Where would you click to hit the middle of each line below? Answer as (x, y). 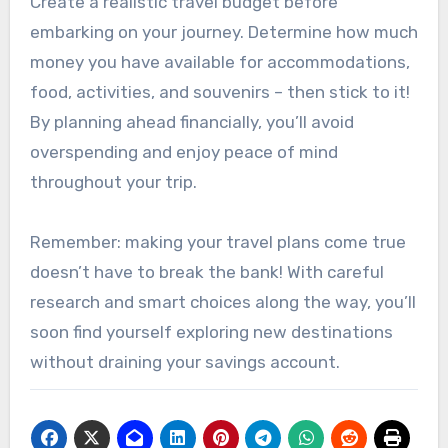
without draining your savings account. (184, 361)
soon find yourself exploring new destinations (211, 331)
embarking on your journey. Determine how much (223, 31)
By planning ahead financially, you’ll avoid (191, 121)
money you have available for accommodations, (219, 61)
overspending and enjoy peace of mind (183, 151)
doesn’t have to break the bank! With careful (206, 271)
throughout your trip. (113, 181)
